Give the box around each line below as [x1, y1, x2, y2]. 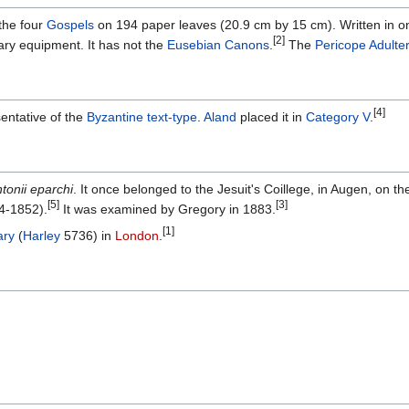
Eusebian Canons [167, 37, 269, 53]
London [115, 228, 159, 244]
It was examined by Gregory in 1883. [59, 202, 276, 217]
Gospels [47, 17, 94, 33]
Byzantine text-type [87, 110, 197, 125]
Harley [23, 228, 60, 244]
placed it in [236, 110, 306, 125]
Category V [306, 110, 370, 125]
